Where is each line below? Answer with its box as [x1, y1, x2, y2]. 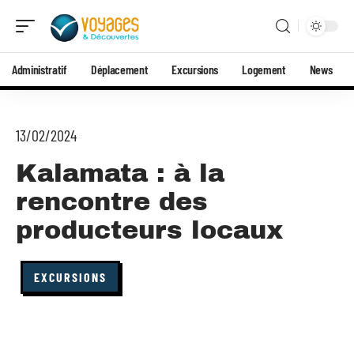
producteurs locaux [16, 217, 283, 244]
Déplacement [90, 62, 149, 77]
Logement [242, 62, 286, 77]
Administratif [12, 62, 67, 77]
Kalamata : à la [16, 160, 224, 187]
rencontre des [16, 188, 208, 216]
